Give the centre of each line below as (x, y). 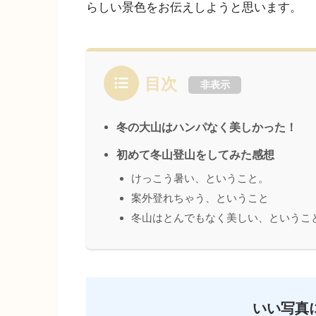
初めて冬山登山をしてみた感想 (195, 154)
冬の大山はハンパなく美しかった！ (207, 127)
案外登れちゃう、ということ (200, 197)
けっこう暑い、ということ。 (200, 178)
